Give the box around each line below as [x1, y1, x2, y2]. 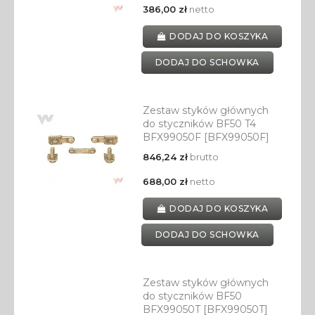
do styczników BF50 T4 [142, 117, 256, 131]
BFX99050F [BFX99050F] [142, 131, 269, 144]
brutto [187, 151, 219, 163]
